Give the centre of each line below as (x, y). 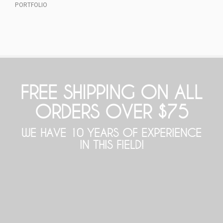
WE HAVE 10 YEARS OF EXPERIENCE (111, 132)
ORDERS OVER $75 (111, 111)
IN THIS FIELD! (111, 144)
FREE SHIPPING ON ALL (111, 92)
